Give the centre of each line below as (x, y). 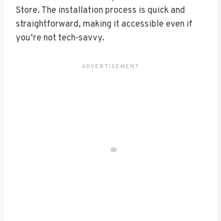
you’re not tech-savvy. (60, 38)
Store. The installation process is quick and (100, 10)
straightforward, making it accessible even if (104, 24)
